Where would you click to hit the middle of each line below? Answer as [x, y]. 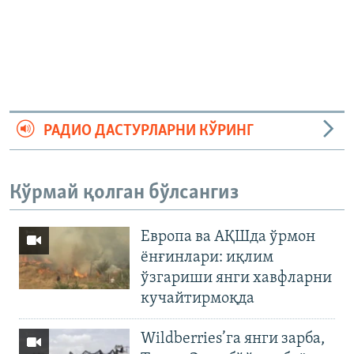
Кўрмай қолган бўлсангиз [124, 193]
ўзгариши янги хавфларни [236, 279]
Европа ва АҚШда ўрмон [228, 237]
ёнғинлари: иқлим [207, 258]
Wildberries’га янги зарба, [233, 339]
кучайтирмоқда [198, 299]
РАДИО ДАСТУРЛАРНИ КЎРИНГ [148, 131]
